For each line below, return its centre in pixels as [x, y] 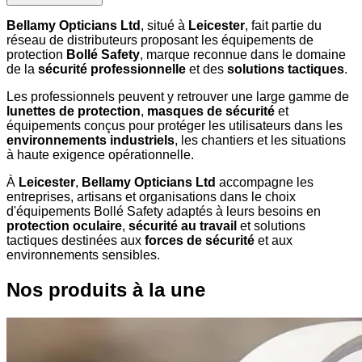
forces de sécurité [200, 241]
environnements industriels [90, 141]
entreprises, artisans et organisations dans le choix [151, 197]
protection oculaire [64, 226]
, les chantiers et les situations [260, 141]
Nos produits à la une [106, 290]
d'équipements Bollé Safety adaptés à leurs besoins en [164, 212]
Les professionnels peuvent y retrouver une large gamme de [178, 97]
